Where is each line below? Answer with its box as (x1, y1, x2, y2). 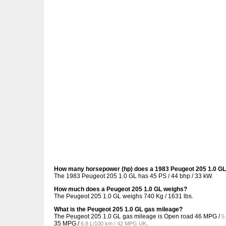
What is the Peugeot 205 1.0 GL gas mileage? (54, 206, 183, 213)
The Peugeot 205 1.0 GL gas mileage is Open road (54, 213, 195, 220)
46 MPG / (195, 213, 221, 220)
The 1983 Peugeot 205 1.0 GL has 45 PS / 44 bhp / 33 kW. (54, 173, 213, 180)
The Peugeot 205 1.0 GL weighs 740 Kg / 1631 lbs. (54, 193, 193, 200)
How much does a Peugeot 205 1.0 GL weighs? (54, 186, 187, 193)
